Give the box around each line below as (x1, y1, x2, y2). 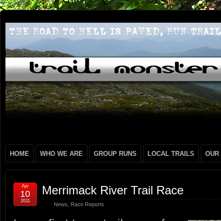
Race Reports (71, 201, 104, 207)
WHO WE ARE (40, 150, 83, 157)
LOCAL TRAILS (147, 150, 194, 157)
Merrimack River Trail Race (42, 184, 184, 197)
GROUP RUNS (94, 150, 137, 157)
